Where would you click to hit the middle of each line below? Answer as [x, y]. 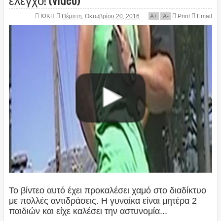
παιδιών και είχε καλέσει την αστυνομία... [88, 211]
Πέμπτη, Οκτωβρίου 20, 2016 [101, 17]
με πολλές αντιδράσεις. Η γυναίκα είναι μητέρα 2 [103, 201]
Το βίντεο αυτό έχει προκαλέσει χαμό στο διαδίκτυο [107, 190]
